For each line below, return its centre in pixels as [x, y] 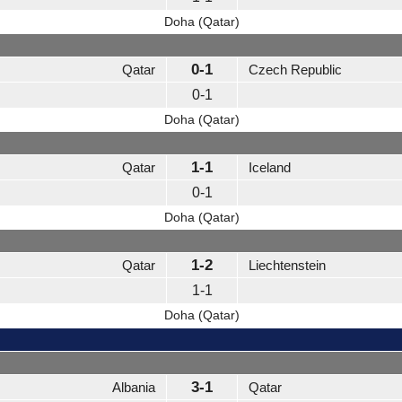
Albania [134, 388]
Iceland [270, 168]
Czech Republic [295, 70]
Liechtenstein [287, 266]
